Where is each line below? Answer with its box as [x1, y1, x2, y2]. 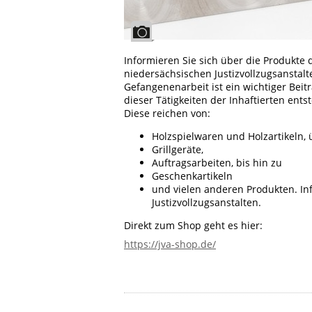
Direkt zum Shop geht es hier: [124, 218, 263, 232]
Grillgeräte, [152, 142, 203, 156]
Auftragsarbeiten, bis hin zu [152, 155, 282, 169]
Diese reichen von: [124, 106, 210, 120]
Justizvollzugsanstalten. [152, 195, 261, 209]
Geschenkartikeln [152, 169, 233, 182]
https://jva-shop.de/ [124, 237, 216, 251]
